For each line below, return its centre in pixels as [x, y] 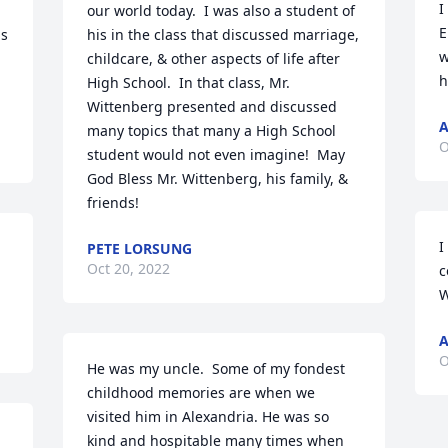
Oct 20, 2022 [129, 268]
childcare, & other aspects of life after [214, 58]
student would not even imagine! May [216, 154]
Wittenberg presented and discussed [212, 106]
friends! [113, 202]
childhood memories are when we [201, 392]
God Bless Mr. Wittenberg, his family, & [218, 178]
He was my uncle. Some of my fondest [216, 368]
